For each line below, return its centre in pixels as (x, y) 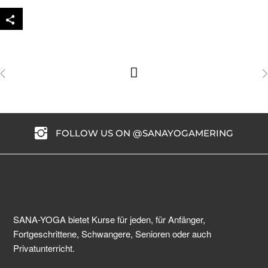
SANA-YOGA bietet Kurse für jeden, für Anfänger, (109, 219)
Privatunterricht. (44, 248)
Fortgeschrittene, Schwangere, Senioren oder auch (112, 233)
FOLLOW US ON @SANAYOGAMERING (144, 133)
